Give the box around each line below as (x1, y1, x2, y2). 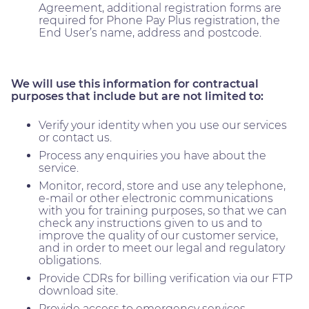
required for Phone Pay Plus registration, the (39, 13, 280, 27)
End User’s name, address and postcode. (39, 26, 261, 39)
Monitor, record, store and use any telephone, (39, 179, 286, 192)
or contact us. (39, 130, 112, 144)
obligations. (39, 253, 101, 267)
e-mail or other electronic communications (39, 191, 273, 205)
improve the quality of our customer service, (39, 228, 278, 242)
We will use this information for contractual (11, 77, 259, 90)
